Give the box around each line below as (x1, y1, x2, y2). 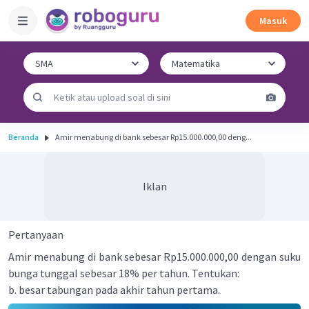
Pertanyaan (8, 228, 63, 241)
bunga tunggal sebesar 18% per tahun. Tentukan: (8, 266, 239, 280)
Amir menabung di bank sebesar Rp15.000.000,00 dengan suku (8, 250, 301, 263)
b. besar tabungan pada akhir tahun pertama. (8, 283, 220, 297)
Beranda (8, 132, 39, 142)
